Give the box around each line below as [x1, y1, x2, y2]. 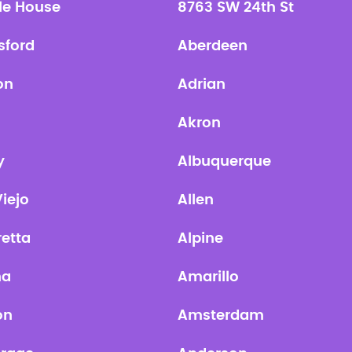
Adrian [178, 78, 225, 92]
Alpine [178, 232, 223, 246]
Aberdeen [178, 39, 247, 53]
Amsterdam [178, 309, 264, 323]
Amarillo [178, 270, 239, 284]
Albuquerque [178, 155, 271, 169]
